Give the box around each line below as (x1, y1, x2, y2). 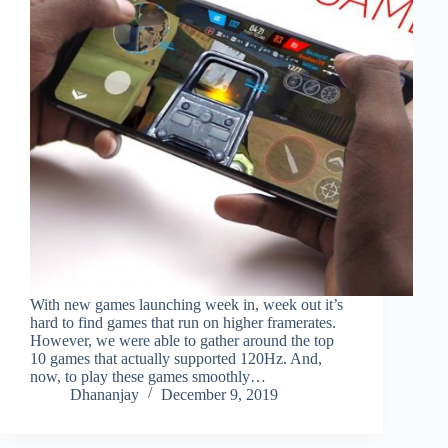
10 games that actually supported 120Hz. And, (30, 349, 322, 367)
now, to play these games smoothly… (30, 367, 266, 385)
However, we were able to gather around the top (30, 331, 334, 349)
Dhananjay (70, 385, 139, 403)
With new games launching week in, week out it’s (30, 295, 343, 313)
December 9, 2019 (161, 385, 278, 403)
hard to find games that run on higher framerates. (30, 313, 336, 331)
